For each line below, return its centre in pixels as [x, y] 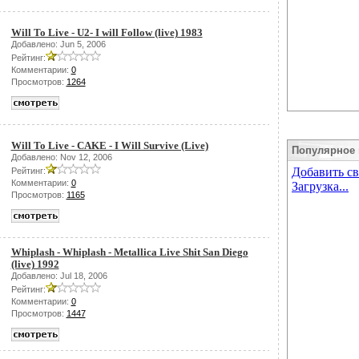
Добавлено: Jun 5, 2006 [58, 44]
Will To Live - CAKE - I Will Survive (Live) [109, 145]
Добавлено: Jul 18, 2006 [59, 276]
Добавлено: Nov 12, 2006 [61, 157]
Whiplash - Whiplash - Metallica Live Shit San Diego [129, 252]
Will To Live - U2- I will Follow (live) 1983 [107, 32]
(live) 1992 [35, 264]
